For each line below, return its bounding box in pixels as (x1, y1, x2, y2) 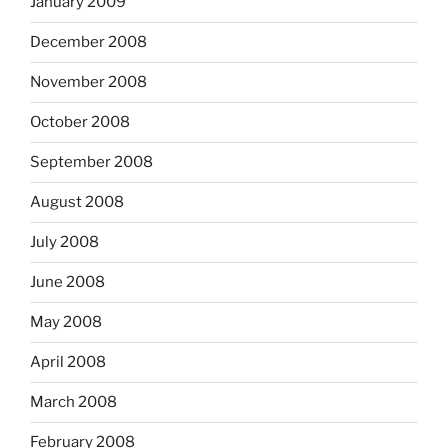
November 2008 (30, 73, 147, 92)
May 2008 (30, 313, 102, 332)
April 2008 (30, 353, 106, 372)
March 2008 (30, 393, 117, 412)
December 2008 (30, 33, 147, 52)
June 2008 (30, 273, 105, 292)
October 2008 (30, 113, 130, 132)
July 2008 (30, 233, 99, 252)
